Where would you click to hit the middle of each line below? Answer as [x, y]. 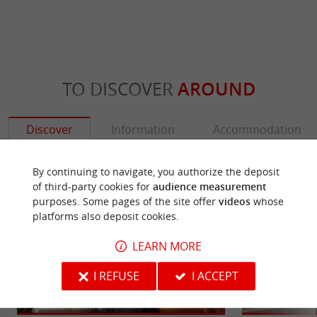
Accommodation [257, 130]
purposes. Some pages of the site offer [125, 201]
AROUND [216, 90]
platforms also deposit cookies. [105, 216]
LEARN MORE [167, 246]
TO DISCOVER [120, 89]
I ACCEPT [215, 276]
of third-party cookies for [92, 186]
